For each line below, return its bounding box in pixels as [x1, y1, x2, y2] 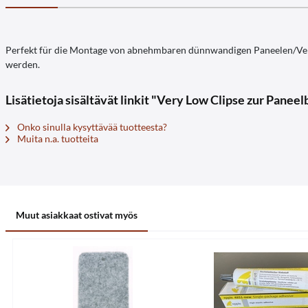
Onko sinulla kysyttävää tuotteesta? [15, 121, 167, 133]
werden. [5, 58, 40, 70]
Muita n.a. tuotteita [15, 133, 98, 144]
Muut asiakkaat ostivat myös [16, 209, 137, 221]
